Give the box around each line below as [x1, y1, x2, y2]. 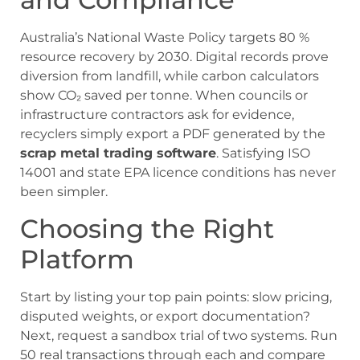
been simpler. [20, 184, 108, 200]
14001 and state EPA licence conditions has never [20, 165, 336, 181]
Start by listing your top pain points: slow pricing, [20, 288, 332, 305]
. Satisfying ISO [216, 145, 310, 162]
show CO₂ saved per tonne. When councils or [20, 88, 308, 104]
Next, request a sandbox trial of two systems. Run [20, 327, 337, 343]
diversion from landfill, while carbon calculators [20, 68, 319, 84]
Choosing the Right [20, 212, 274, 244]
